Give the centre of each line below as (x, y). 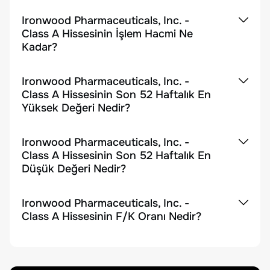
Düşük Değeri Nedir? (74, 169)
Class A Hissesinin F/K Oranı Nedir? (111, 216)
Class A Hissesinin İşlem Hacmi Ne (107, 34)
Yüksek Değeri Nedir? (76, 108)
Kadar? (39, 47)
